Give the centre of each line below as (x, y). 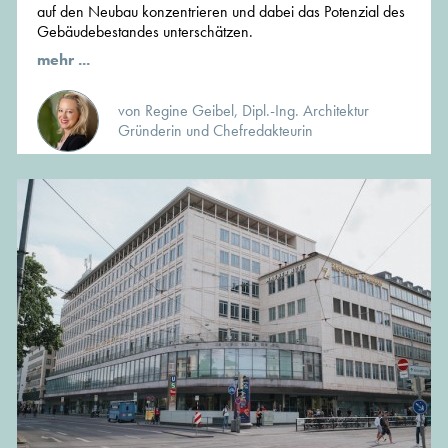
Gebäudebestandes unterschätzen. (145, 32)
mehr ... (63, 60)
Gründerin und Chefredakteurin (215, 131)
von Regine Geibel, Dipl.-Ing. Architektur (243, 111)
